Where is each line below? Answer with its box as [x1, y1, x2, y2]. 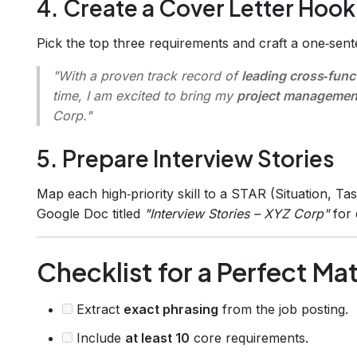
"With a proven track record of [53, 67, 241, 84]
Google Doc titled [37, 205, 144, 222]
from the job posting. [218, 300, 348, 317]
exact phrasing [124, 300, 218, 317]
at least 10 [125, 329, 190, 346]
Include [73, 329, 125, 346]
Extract [73, 300, 124, 317]
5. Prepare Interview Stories [37, 143, 335, 172]
